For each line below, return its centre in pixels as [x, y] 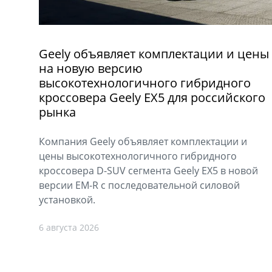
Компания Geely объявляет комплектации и [143, 142]
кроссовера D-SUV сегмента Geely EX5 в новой [148, 171]
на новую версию [91, 69]
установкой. [67, 200]
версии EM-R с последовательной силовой [139, 185]
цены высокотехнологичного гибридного [138, 156]
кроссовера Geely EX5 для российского [152, 98]
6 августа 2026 [69, 228]
